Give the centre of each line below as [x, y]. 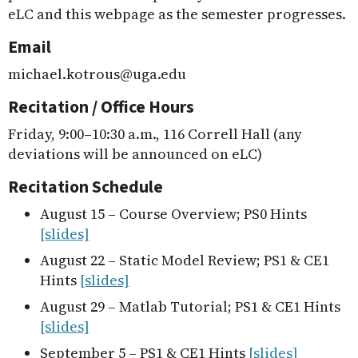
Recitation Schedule [86, 187]
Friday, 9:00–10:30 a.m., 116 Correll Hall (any [155, 134]
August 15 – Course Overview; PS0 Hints [173, 214]
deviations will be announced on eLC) [135, 154]
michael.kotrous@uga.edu [97, 74]
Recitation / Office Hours [101, 107]
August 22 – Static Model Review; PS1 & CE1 [185, 260]
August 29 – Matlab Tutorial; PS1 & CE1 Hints [190, 306]
